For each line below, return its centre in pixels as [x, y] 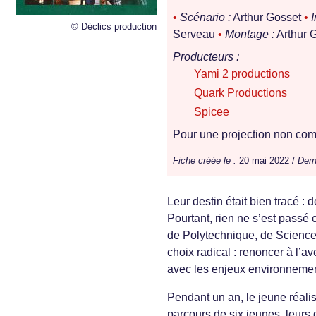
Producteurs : [206, 57]
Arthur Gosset [267, 18]
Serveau [195, 35]
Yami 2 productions [242, 74]
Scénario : [205, 18]
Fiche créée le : [205, 161]
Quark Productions [241, 93]
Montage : [250, 35]
